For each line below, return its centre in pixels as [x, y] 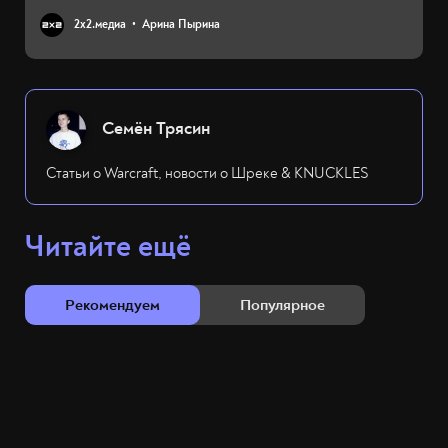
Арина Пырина [181, 25]
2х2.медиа [100, 25]
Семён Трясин [156, 129]
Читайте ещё [108, 247]
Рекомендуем [112, 305]
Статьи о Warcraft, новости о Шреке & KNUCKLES [207, 174]
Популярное [282, 305]
